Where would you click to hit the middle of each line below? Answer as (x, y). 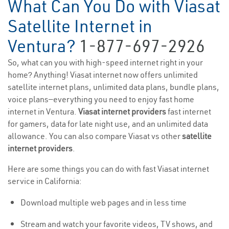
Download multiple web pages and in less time (104, 203)
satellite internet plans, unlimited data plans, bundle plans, (113, 87)
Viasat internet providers (122, 112)
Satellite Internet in (80, 26)
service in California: (45, 181)
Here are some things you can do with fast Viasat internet (108, 169)
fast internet (189, 112)
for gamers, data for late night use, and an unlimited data (108, 124)
